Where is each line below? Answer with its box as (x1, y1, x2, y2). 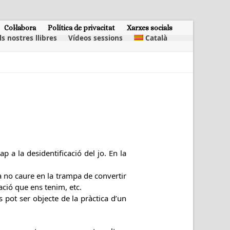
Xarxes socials (127, 23, 172, 32)
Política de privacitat (48, 23, 115, 32)
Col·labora (4, 23, 36, 32)
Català (145, 33, 167, 43)
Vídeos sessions (68, 33, 123, 43)
